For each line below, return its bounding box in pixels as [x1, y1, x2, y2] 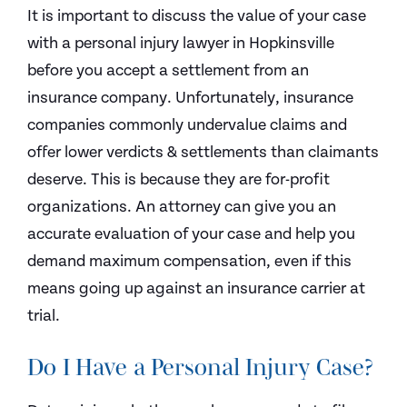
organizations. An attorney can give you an [27, 197, 336, 216]
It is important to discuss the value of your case [27, 6, 366, 25]
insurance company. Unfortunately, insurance [27, 88, 353, 107]
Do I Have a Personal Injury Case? [27, 353, 373, 380]
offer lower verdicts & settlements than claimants [27, 143, 379, 162]
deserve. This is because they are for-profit [27, 170, 330, 189]
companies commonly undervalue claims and [27, 115, 347, 134]
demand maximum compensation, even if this [27, 252, 352, 271]
